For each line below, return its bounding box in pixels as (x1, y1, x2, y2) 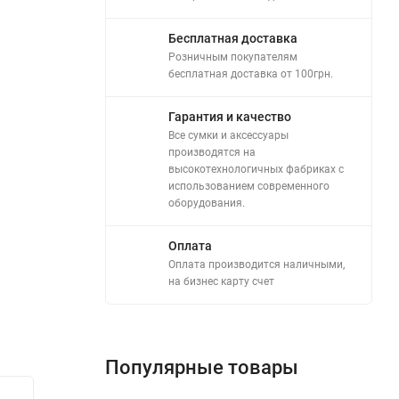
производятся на (168, 145, 256, 159)
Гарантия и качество (168, 109, 291, 124)
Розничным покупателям (168, 50, 297, 63)
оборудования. (168, 196, 245, 209)
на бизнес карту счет (168, 274, 274, 288)
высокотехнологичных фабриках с (168, 162, 344, 175)
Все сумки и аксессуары (168, 128, 289, 142)
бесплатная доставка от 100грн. (168, 67, 333, 80)
